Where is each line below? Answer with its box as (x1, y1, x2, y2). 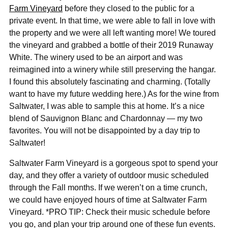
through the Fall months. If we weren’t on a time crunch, (9, 183, 207, 192)
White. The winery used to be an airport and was (9, 52, 183, 62)
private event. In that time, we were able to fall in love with (9, 16, 215, 25)
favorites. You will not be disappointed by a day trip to (9, 126, 200, 135)
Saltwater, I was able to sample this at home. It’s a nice (9, 101, 205, 110)
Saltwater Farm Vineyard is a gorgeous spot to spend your (9, 158, 218, 167)
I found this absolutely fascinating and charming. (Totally (9, 77, 210, 86)
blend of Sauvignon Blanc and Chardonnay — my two (9, 113, 203, 123)
